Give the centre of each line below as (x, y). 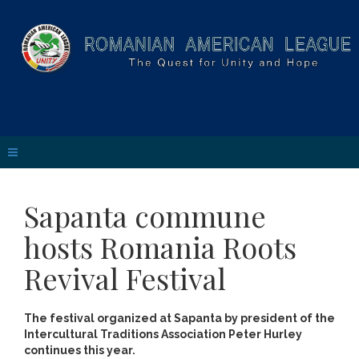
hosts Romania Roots (160, 247)
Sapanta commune (145, 216)
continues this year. (80, 350)
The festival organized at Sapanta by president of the (179, 318)
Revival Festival (125, 278)
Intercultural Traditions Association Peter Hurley (163, 334)
